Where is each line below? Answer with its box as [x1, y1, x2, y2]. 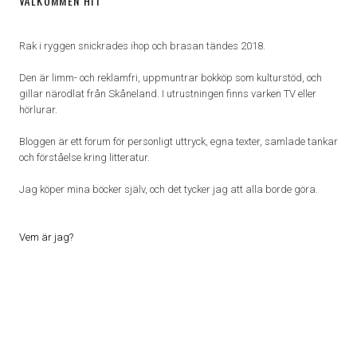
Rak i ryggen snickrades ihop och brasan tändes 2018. [19, 40, 265, 53]
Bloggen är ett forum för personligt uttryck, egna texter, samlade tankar [19, 135, 338, 148]
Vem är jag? [19, 231, 73, 244]
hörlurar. [19, 104, 57, 116]
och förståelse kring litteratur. [19, 151, 150, 164]
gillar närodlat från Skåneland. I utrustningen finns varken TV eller [19, 88, 316, 100]
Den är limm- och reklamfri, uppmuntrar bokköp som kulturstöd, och [19, 72, 322, 84]
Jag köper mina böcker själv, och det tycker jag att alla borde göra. [19, 183, 318, 196]
